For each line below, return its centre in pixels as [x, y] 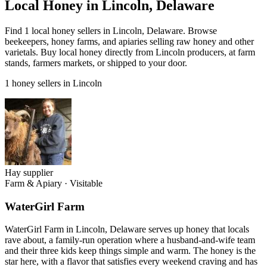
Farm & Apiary [33, 183]
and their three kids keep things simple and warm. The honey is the [130, 251]
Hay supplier [29, 172]
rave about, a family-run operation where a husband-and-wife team [130, 240]
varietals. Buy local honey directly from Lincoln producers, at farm [130, 52]
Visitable [86, 183]
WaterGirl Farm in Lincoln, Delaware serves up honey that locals [127, 229]
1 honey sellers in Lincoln [53, 83]
